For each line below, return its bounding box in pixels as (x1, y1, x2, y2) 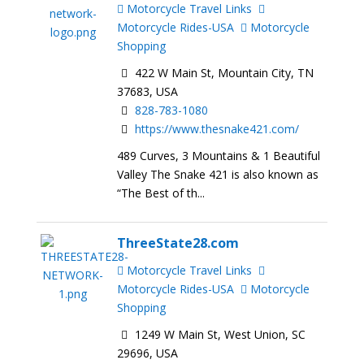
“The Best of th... (117, 184, 206, 201)
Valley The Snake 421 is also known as (117, 166, 319, 182)
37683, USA (117, 84, 179, 100)
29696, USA (117, 344, 179, 361)
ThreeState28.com (117, 233, 240, 252)
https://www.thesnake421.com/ (135, 121, 300, 137)
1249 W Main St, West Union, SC (132, 326, 306, 342)
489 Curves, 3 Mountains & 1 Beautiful (117, 147, 321, 163)
